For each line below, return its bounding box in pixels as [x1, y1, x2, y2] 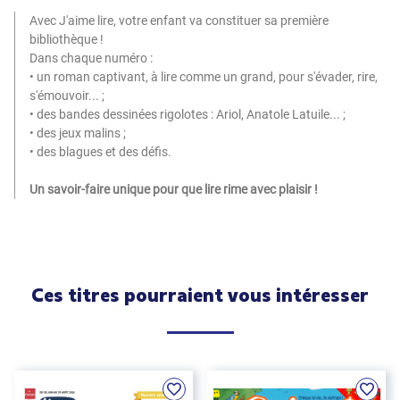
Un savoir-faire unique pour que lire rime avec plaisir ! [29, 182, 318, 196]
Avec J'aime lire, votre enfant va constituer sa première [29, 13, 329, 28]
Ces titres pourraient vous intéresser [31, 282, 369, 306]
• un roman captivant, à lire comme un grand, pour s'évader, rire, [29, 70, 378, 84]
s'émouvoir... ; [29, 88, 104, 103]
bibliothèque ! [29, 32, 104, 46]
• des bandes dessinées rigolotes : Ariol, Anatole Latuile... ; [29, 107, 346, 121]
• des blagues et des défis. [29, 145, 171, 159]
